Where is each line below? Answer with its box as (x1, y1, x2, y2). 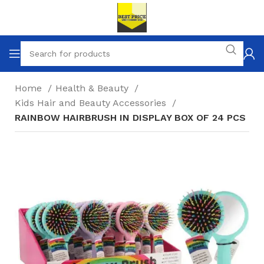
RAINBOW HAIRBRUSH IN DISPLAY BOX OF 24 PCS (15, 112, 246, 123)
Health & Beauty (55, 82, 131, 94)
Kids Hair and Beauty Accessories (15, 97, 169, 108)
